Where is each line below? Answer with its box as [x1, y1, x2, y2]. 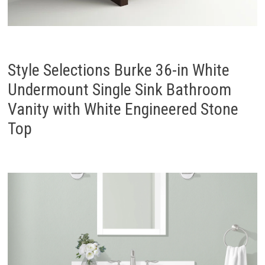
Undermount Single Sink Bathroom [7, 79, 231, 99]
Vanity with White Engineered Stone [7, 99, 238, 119]
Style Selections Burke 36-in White [7, 60, 230, 80]
